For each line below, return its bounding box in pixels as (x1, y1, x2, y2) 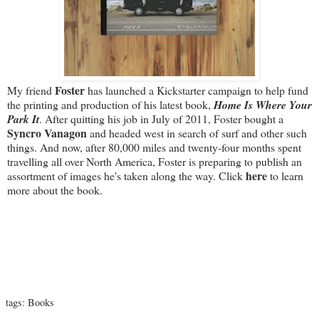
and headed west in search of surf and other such (87, 125, 307, 140)
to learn (267, 167, 303, 183)
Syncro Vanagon (7, 124, 87, 141)
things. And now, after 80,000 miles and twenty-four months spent (7, 139, 301, 155)
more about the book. (7, 182, 103, 197)
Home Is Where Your (214, 96, 312, 113)
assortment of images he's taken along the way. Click (7, 167, 246, 183)
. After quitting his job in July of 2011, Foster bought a (39, 110, 283, 126)
